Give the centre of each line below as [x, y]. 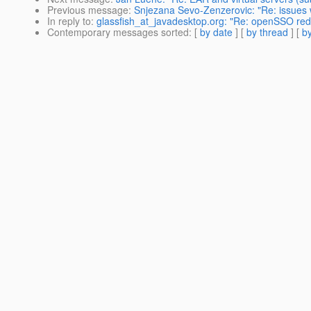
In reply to [69, 21]
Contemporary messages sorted [118, 32]
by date [216, 32]
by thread [267, 32]
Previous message [88, 10]
